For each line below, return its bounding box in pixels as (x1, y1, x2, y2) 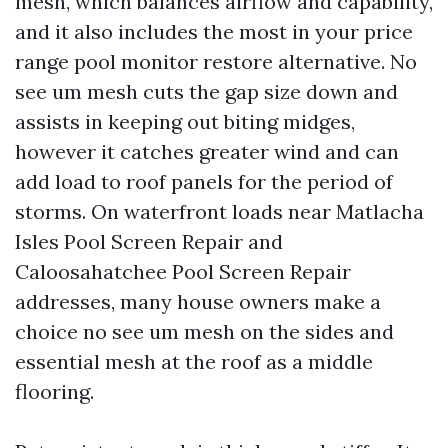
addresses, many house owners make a (15, 289, 381, 314)
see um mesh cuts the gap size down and (15, 79, 398, 104)
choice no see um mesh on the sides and (15, 319, 394, 344)
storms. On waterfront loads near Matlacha (15, 199, 424, 224)
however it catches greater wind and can (15, 139, 399, 164)
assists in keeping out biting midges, (15, 109, 355, 134)
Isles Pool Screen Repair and (15, 229, 283, 254)
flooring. (15, 379, 94, 404)
